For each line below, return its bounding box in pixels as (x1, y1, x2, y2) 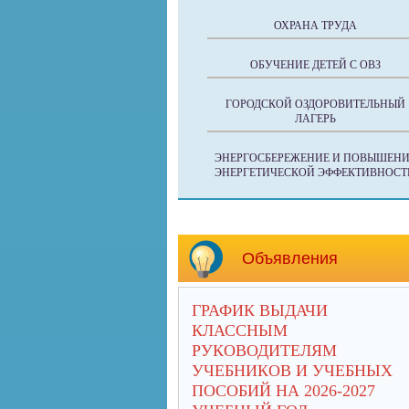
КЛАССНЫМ (192, 321, 288, 340)
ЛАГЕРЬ (294, 112, 336, 125)
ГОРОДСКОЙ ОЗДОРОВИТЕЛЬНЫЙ (225, 98, 405, 110)
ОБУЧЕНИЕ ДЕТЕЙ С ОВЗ (249, 58, 381, 71)
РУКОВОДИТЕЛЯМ (192, 341, 337, 360)
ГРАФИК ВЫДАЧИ (192, 301, 328, 320)
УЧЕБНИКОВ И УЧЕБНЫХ (192, 362, 393, 380)
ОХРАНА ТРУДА (273, 19, 357, 32)
